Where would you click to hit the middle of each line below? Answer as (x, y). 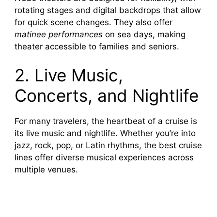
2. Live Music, (69, 75)
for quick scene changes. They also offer (93, 22)
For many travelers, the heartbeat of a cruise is (106, 121)
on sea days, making (144, 34)
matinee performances (59, 34)
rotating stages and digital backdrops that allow (108, 10)
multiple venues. (46, 170)
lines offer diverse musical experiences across (104, 158)
